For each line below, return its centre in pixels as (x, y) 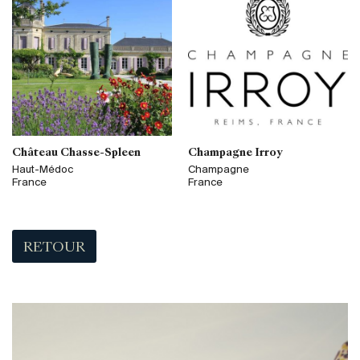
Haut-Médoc (43, 170)
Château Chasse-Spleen (76, 153)
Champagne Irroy (235, 153)
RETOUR (55, 248)
